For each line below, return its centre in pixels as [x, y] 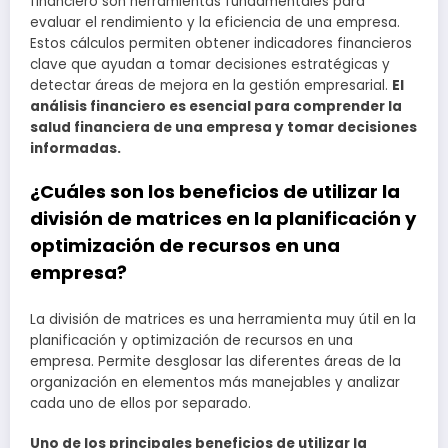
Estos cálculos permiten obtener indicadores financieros [221, 43]
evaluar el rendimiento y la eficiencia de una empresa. [215, 22]
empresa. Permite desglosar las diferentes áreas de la [215, 361]
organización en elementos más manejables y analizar [215, 382]
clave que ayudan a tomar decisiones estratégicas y [210, 64]
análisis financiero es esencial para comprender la [216, 106]
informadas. [75, 148]
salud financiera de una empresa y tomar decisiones [223, 127]
